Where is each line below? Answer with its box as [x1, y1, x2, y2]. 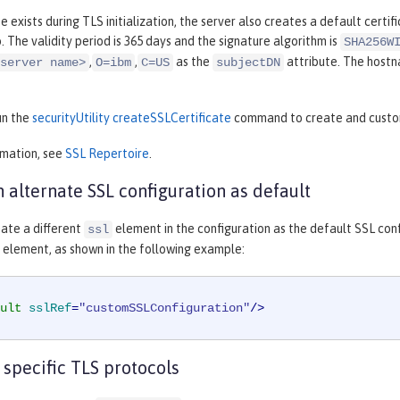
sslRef [29, 300, 71, 315]
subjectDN [216, 54, 280, 70]
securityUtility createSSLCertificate [32, 110, 231, 125]
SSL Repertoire [65, 146, 149, 161]
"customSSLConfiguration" [79, 300, 250, 315]
